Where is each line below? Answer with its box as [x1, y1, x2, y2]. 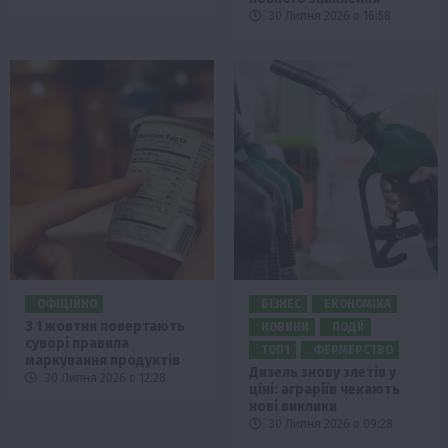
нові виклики [249, 397, 337, 415]
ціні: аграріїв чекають [249, 380, 400, 398]
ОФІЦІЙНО [37, 296, 97, 311]
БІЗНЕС [261, 296, 301, 311]
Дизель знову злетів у [249, 363, 396, 381]
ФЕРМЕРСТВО [313, 342, 393, 357]
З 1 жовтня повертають [25, 317, 185, 335]
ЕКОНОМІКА [324, 296, 391, 311]
